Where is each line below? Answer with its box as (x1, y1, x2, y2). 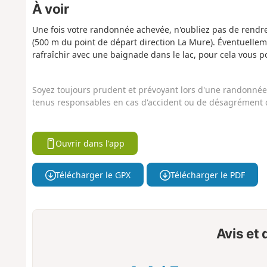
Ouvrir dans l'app (55, 138, 125, 150)
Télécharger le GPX (55, 169, 131, 181)
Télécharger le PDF (170, 169, 245, 181)
